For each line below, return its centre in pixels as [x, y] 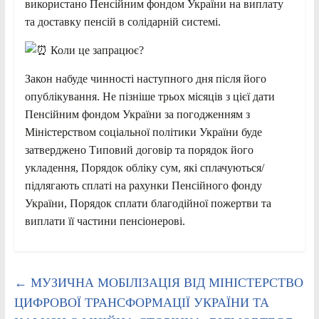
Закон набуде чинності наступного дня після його [145, 79]
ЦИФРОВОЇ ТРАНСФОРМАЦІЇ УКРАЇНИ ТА [141, 303]
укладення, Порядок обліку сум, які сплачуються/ [144, 168]
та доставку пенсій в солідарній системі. [122, 22]
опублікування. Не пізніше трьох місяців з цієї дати [150, 97]
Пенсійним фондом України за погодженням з [137, 115]
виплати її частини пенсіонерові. [105, 221]
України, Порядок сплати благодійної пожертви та [148, 204]
